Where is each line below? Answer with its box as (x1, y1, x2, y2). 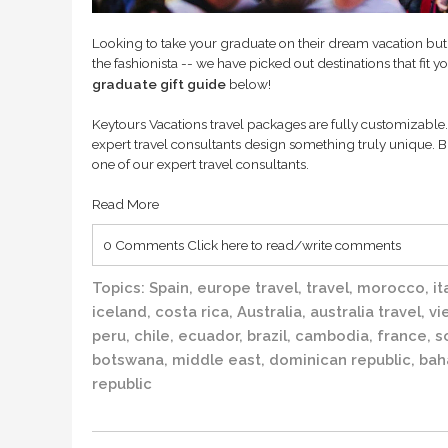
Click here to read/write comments (187, 236, 401, 253)
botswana (92, 350, 164, 368)
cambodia (295, 326, 369, 344)
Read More (92, 195, 159, 212)
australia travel (310, 302, 421, 320)
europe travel (197, 278, 298, 296)
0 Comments (103, 236, 187, 253)
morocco (357, 278, 425, 296)
